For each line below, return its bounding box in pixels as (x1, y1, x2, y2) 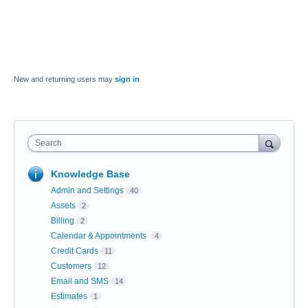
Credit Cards (51, 246, 98, 256)
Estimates (51, 291, 87, 302)
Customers (51, 261, 91, 272)
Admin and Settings (51, 186, 124, 196)
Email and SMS (51, 276, 109, 287)
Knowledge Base (51, 168, 130, 180)
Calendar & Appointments (51, 231, 148, 241)
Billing (51, 216, 74, 226)
